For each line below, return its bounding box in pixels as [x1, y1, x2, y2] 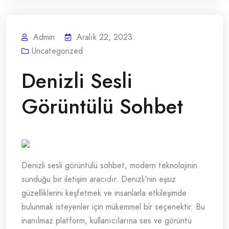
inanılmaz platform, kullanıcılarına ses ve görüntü [21, 215, 192, 227]
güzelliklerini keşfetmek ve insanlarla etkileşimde [21, 187, 187, 199]
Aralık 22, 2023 [77, 31, 132, 43]
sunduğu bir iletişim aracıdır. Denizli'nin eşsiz [21, 173, 176, 186]
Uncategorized [32, 45, 83, 57]
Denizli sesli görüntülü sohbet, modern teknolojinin [21, 159, 197, 172]
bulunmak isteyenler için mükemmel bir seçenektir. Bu [21, 201, 205, 213]
